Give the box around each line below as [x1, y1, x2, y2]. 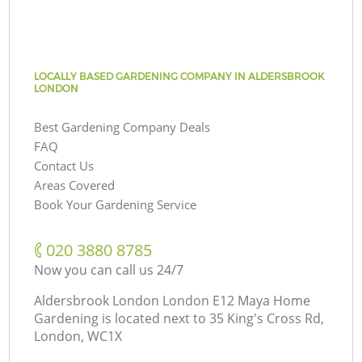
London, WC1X [34, 326, 123, 345]
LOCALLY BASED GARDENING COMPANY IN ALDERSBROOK [34, 69, 325, 82]
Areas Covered [34, 176, 116, 193]
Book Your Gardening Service [34, 196, 197, 213]
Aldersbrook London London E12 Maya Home [34, 291, 311, 309]
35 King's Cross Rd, [209, 309, 325, 327]
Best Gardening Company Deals [34, 118, 211, 135]
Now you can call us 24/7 [34, 260, 184, 279]
